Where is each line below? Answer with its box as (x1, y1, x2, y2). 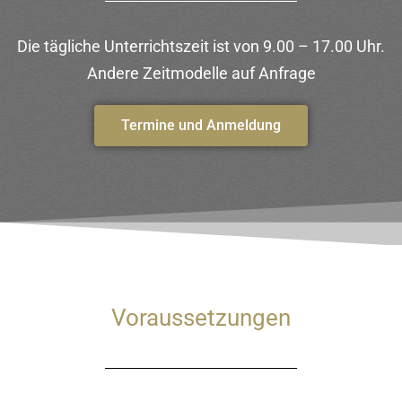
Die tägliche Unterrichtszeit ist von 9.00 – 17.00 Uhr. (17, 37, 385, 56)
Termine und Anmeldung (121, 117, 281, 134)
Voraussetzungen (111, 304, 291, 331)
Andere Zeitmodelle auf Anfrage (86, 64, 316, 83)
